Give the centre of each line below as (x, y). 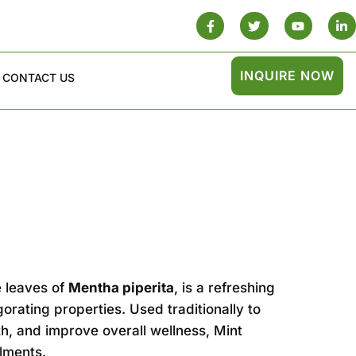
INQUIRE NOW (288, 76)
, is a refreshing (225, 287)
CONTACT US (38, 78)
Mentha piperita (122, 287)
